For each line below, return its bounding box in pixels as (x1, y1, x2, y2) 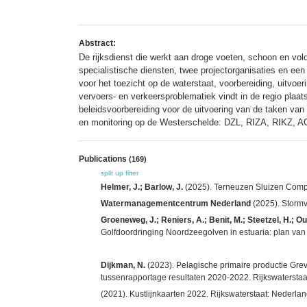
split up (101, 169, 123, 177)
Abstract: (79, 38, 116, 48)
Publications (79, 153, 129, 164)
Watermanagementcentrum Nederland (101, 198, 251, 208)
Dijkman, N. (101, 260, 145, 270)
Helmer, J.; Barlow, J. (101, 182, 183, 192)
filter (125, 169, 138, 177)
